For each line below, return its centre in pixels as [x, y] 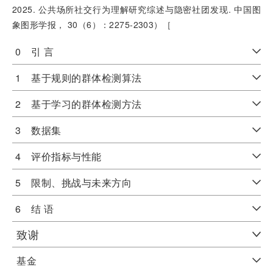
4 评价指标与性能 [58, 156]
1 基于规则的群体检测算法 [79, 78]
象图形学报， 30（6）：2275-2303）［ [92, 24]
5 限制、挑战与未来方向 [74, 183]
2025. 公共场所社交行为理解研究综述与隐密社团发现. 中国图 [136, 9]
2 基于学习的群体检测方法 [79, 104]
